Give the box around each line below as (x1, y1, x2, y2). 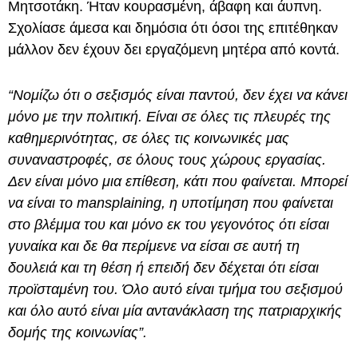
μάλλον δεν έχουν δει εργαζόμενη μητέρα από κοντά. (8, 42, 340, 58)
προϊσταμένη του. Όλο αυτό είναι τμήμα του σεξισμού (8, 281, 343, 298)
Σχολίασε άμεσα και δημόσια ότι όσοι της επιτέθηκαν (8, 20, 338, 37)
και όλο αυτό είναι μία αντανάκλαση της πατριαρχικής (8, 303, 342, 320)
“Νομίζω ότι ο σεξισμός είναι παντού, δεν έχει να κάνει (8, 87, 348, 104)
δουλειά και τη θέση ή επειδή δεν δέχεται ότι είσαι (8, 260, 319, 276)
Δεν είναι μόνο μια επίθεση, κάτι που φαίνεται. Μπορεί (8, 173, 348, 190)
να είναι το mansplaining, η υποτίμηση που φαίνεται (8, 195, 333, 212)
